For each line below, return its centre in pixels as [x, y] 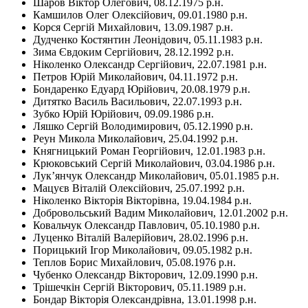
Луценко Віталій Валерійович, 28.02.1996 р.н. [141, 237]
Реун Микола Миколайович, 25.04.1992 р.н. [135, 138]
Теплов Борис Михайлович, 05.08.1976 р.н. [134, 262]
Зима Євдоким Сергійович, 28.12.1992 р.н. [133, 52]
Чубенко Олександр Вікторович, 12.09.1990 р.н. [145, 274]
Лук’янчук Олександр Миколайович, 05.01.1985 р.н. [156, 175]
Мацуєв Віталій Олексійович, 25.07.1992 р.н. [139, 188]
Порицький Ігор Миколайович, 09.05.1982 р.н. [143, 250]
